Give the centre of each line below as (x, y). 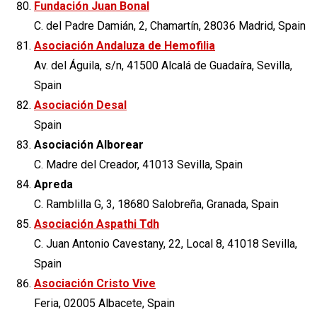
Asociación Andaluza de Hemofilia (125, 45)
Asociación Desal (80, 105)
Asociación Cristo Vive (95, 283)
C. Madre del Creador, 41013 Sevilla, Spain (138, 164)
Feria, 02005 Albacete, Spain (104, 303)
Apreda (53, 184)
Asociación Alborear (89, 144)
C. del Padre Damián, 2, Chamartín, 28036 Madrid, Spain (170, 25)
